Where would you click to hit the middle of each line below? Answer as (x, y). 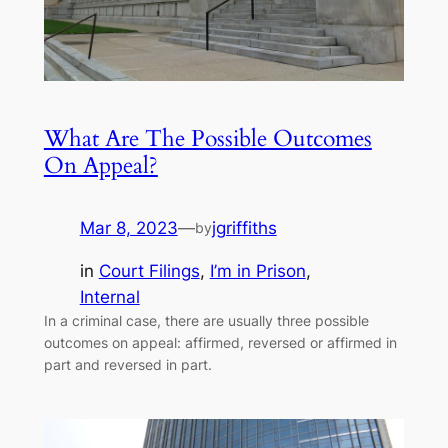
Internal (109, 296)
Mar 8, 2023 (128, 227)
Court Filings (149, 270)
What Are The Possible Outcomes (207, 138)
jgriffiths (244, 227)
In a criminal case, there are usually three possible (206, 320)
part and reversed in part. (127, 364)
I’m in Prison (257, 270)
